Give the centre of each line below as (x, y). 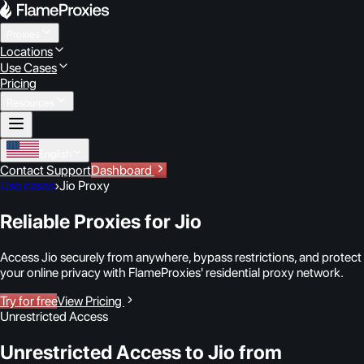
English (55, 154)
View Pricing (91, 301)
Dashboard (121, 170)
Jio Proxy (84, 186)
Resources (30, 102)
